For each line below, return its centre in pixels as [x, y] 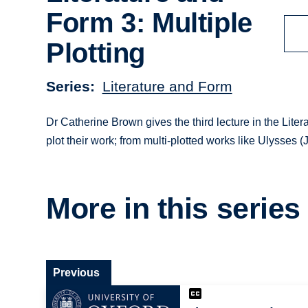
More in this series [174, 209]
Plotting [96, 53]
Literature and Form [167, 86]
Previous [77, 272]
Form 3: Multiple [149, 23]
